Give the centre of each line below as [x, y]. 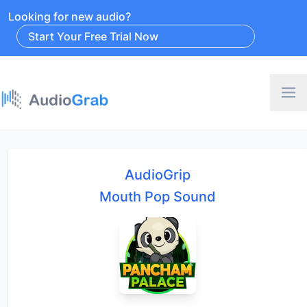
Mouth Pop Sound [158, 196]
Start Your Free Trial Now [93, 36]
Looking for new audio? [70, 16]
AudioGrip [158, 174]
